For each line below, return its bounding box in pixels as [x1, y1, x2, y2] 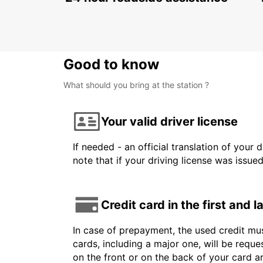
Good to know [63, 56, 159, 73]
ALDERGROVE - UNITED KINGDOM [77, 7, 211, 18]
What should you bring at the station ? [63, 80, 209, 90]
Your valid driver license [101, 114, 238, 129]
